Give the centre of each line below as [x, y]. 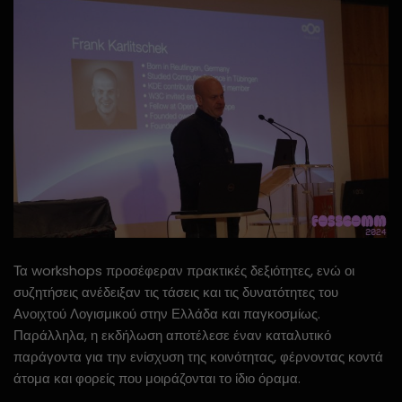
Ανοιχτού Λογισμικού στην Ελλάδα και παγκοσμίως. [167, 313]
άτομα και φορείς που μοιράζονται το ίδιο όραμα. [157, 378]
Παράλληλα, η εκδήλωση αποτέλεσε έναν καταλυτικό [172, 335]
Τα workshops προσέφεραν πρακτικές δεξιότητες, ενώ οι [184, 270]
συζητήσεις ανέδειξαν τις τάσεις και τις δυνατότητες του [176, 292]
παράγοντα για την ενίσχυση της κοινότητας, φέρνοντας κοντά [198, 356]
